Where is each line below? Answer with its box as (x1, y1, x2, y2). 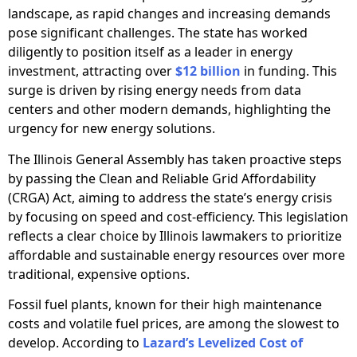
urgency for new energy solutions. (8, 120, 215, 138)
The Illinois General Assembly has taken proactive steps (8, 150, 342, 168)
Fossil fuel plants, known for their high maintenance (8, 296, 322, 314)
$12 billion (175, 62, 241, 80)
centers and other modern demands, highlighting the (8, 100, 331, 119)
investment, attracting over (8, 62, 175, 80)
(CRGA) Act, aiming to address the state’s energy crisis (8, 188, 332, 206)
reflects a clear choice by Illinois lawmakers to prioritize (8, 226, 342, 245)
